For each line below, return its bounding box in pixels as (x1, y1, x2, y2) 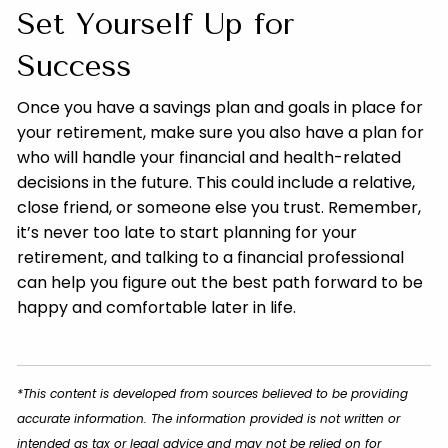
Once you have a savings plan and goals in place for (17, 95, 424, 119)
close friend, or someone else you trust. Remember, (17, 195, 422, 219)
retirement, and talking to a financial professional (17, 245, 405, 269)
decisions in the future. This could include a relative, (17, 170, 416, 194)
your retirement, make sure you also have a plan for (17, 120, 425, 144)
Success (17, 47, 144, 84)
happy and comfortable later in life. (17, 295, 301, 319)
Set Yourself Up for (17, 5, 295, 42)
